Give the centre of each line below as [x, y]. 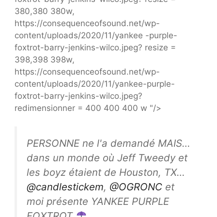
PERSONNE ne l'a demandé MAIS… [108, 143]
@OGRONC [136, 187]
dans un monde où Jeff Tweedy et [107, 158]
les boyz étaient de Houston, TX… [106, 172]
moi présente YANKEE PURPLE [98, 201]
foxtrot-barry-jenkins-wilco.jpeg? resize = [95, 47]
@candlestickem [65, 187]
